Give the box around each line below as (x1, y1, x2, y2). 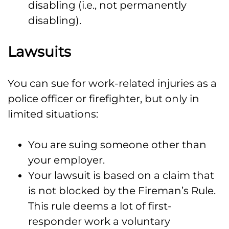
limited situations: (8, 108, 98, 121)
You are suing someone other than (28, 139, 207, 151)
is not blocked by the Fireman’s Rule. (28, 185, 216, 197)
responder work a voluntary (28, 215, 170, 228)
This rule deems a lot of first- (28, 200, 172, 213)
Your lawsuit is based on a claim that (28, 169, 214, 182)
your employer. (28, 154, 105, 167)
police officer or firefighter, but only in (8, 93, 199, 105)
